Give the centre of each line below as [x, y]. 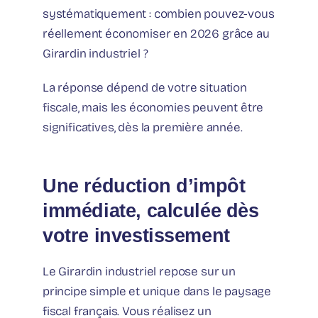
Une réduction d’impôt [144, 185]
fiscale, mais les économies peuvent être [153, 107]
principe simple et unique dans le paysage [157, 291]
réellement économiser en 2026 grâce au [156, 33]
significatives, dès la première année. [143, 127]
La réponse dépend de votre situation [145, 87]
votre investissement [136, 235]
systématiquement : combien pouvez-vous [159, 13]
